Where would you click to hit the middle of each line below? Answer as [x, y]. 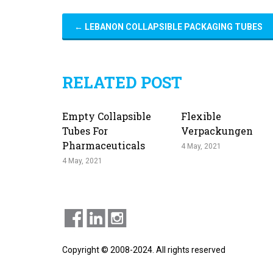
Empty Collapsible [107, 116]
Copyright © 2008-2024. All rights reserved [144, 250]
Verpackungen [217, 131]
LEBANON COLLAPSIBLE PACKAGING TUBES [173, 27]
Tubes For [85, 131]
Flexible [201, 116]
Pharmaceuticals [104, 145]
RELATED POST [122, 82]
